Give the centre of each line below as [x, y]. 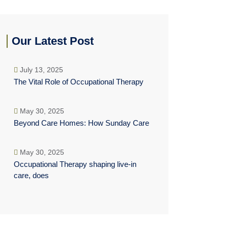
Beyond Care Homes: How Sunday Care [81, 123]
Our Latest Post [53, 41]
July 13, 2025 [40, 70]
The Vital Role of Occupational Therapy [79, 82]
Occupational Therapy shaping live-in [75, 164]
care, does [31, 175]
